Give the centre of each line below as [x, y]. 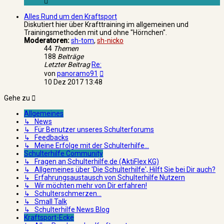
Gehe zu [17, 98]
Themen [66, 48]
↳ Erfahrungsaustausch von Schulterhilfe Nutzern [104, 177]
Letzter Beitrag [67, 64]
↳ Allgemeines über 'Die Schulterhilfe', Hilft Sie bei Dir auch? [120, 169]
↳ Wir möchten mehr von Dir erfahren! [85, 185]
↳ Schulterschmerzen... [63, 193]
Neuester [117, 72]
